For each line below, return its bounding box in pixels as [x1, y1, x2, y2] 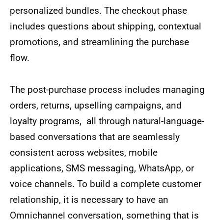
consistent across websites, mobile [10, 146, 158, 158]
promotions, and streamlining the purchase [10, 36, 189, 48]
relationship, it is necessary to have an [10, 193, 168, 205]
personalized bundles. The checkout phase [10, 4, 187, 16]
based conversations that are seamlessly [10, 131, 180, 142]
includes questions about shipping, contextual [10, 20, 201, 32]
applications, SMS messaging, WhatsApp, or [10, 162, 194, 174]
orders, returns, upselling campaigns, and [10, 99, 182, 111]
